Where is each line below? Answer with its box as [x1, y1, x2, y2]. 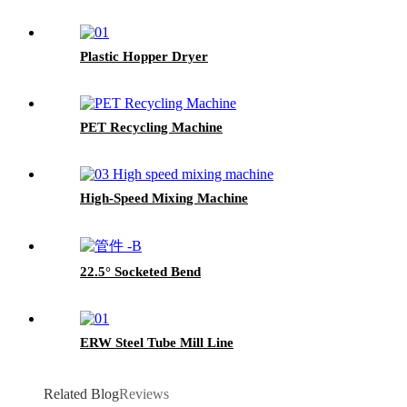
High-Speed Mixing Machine [80, 191, 248, 206]
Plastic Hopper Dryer [80, 49, 208, 65]
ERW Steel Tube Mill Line [80, 335, 233, 351]
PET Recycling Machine [80, 120, 223, 135]
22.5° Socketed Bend [80, 264, 201, 280]
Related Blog [44, 386, 119, 402]
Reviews [119, 386, 169, 402]
